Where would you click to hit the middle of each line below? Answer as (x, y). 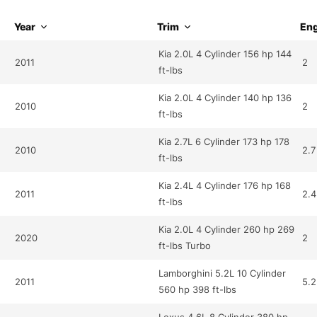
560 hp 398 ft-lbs (198, 290)
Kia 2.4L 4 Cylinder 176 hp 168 (225, 186)
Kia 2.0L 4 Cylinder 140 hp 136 (225, 98)
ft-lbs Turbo (185, 246)
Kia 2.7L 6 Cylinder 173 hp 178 (224, 142)
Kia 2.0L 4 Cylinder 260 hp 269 (227, 230)
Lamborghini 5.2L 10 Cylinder (223, 273)
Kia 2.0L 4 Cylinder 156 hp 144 (225, 54)
